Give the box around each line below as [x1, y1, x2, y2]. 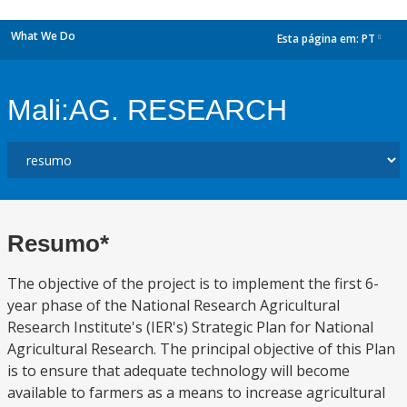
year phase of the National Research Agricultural [7, 295, 340, 315]
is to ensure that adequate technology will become [7, 361, 350, 381]
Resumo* [7, 230, 109, 257]
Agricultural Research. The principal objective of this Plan [7, 339, 395, 359]
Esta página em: [277, 31, 362, 47]
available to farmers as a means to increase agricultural [7, 382, 385, 402]
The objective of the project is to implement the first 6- [7, 273, 379, 293]
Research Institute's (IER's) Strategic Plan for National [7, 317, 373, 337]
